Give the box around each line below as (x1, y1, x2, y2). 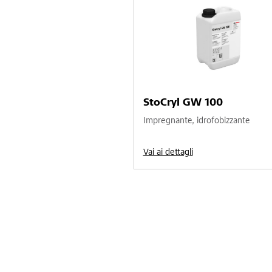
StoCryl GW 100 (143, 97, 223, 109)
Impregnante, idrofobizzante (143, 116, 250, 126)
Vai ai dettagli (143, 148, 193, 157)
